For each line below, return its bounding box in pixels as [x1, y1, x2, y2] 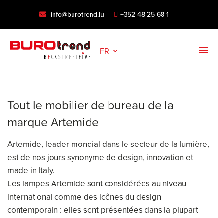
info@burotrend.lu [49, 9, 104, 19]
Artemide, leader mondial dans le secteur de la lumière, [7, 138, 209, 150]
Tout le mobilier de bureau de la [7, 95, 174, 114]
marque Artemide [7, 112, 99, 131]
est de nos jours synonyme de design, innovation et [7, 151, 193, 163]
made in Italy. [7, 164, 54, 177]
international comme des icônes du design [7, 190, 161, 203]
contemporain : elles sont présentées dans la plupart [7, 203, 198, 216]
